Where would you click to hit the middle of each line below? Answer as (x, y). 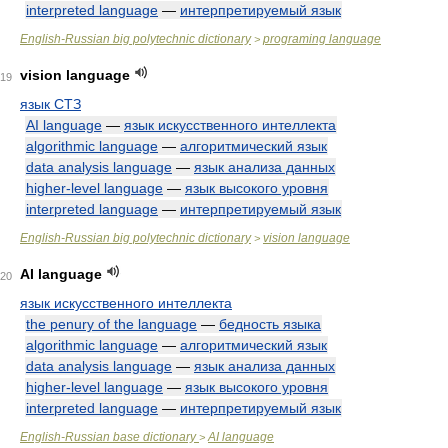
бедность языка (270, 324)
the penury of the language (111, 324)
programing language (322, 39)
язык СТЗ (50, 104)
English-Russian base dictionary (109, 437)
